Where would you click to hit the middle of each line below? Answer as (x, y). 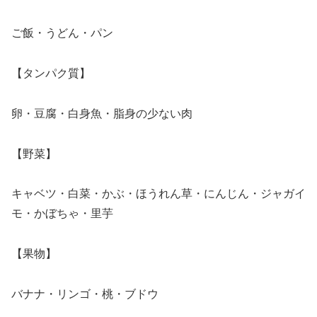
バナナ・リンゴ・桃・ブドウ (85, 294)
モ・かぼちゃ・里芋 (62, 214)
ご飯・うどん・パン (62, 33)
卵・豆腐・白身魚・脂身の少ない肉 (102, 113)
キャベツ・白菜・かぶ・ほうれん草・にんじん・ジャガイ (158, 194)
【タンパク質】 (51, 74)
